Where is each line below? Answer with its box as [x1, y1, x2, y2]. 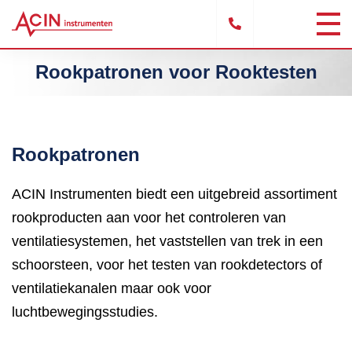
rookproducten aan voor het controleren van [12, 210, 286, 225]
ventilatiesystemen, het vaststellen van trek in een [12, 233, 323, 249]
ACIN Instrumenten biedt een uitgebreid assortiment [12, 186, 337, 202]
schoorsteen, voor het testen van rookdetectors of [12, 257, 322, 273]
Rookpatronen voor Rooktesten [35, 61, 317, 82]
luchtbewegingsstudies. [12, 304, 158, 320]
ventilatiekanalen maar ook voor [12, 280, 211, 296]
